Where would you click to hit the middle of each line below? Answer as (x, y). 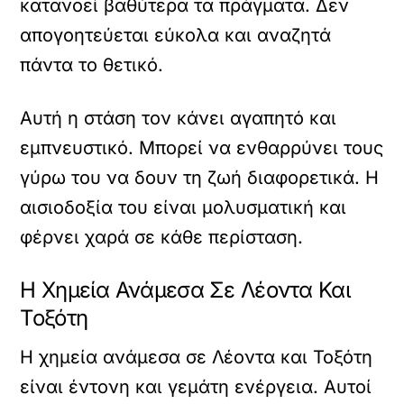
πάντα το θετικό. (92, 64)
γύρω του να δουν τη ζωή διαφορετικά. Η (200, 177)
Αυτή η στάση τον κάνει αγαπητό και (179, 118)
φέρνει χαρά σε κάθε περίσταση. (162, 237)
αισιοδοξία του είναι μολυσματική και (184, 207)
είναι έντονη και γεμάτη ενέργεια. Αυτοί (196, 386)
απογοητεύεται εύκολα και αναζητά (176, 35)
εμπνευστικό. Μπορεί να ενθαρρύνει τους (202, 147)
